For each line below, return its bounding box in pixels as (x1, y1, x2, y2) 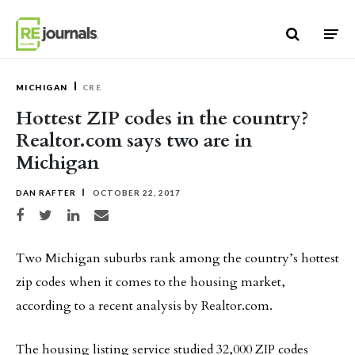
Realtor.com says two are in (16, 128, 252, 154)
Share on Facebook (15, 208, 75, 217)
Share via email (94, 208, 143, 217)
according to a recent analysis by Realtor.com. (16, 297, 273, 315)
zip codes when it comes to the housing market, (16, 273, 285, 291)
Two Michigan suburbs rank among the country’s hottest (16, 250, 339, 267)
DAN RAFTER (16, 188, 76, 197)
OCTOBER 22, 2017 (90, 188, 181, 197)
